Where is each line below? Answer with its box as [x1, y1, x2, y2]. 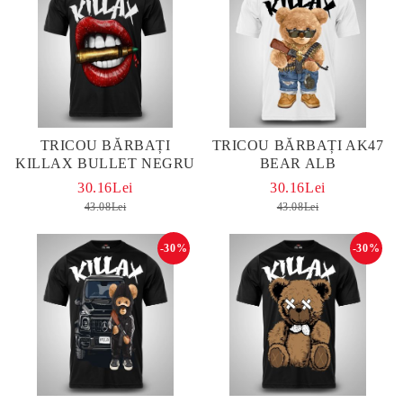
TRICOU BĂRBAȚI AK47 [211, 138, 384, 153]
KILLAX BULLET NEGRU [15, 156, 195, 171]
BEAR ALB [259, 156, 336, 171]
